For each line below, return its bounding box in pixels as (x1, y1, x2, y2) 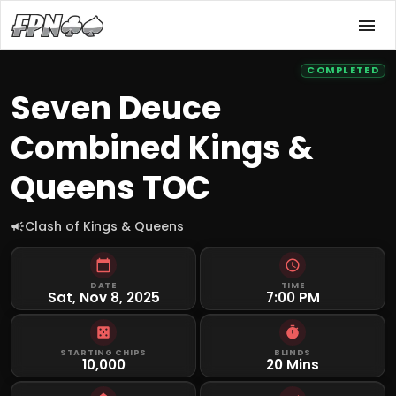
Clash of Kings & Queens (25, 217, 184, 235)
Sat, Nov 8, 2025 (47, 288, 160, 307)
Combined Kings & (11, 126, 314, 171)
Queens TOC (11, 165, 210, 210)
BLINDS (273, 346, 312, 358)
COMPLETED (307, 64, 379, 77)
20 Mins (266, 355, 319, 374)
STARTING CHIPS (59, 346, 148, 358)
